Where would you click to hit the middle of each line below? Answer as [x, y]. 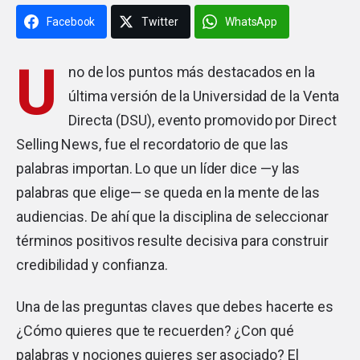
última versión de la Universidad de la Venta [204, 96]
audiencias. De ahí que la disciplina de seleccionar [172, 216]
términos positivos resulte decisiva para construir [173, 240]
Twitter [160, 21]
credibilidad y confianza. [92, 264]
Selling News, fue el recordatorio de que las [152, 144]
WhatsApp [251, 21]
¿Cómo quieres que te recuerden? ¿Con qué [155, 330]
